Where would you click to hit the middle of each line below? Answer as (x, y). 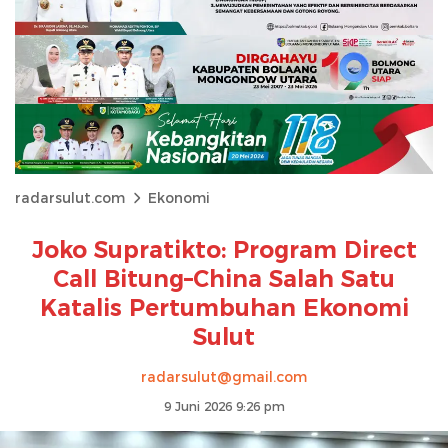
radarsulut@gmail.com (224, 376)
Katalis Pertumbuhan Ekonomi (224, 307)
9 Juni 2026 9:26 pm (224, 406)
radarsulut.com (70, 197)
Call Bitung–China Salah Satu (224, 278)
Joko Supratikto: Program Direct (224, 249)
